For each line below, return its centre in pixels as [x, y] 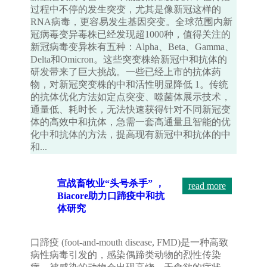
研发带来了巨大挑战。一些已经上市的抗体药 [126, 72]
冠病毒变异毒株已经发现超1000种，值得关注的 [131, 35]
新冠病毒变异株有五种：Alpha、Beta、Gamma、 [133, 47]
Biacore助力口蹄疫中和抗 [111, 196]
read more [207, 186]
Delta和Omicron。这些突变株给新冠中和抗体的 [129, 60]
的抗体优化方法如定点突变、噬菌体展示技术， [131, 97]
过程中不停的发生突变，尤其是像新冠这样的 [126, 10]
